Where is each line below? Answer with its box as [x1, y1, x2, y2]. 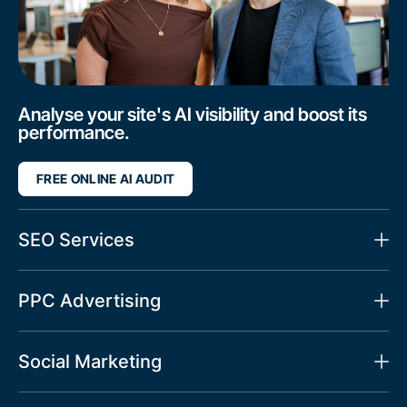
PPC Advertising [18, 290, 161, 313]
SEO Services [18, 229, 134, 252]
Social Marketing [18, 351, 162, 373]
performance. [18, 122, 130, 144]
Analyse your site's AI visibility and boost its [18, 104, 367, 126]
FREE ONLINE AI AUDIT [36, 171, 175, 187]
